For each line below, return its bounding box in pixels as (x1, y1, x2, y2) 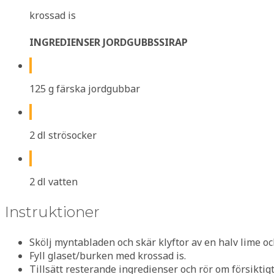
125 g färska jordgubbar (29, 81, 140, 95)
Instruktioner (5, 202, 100, 221)
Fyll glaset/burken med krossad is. (29, 248, 186, 262)
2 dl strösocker (29, 128, 97, 142)
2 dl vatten (29, 174, 78, 188)
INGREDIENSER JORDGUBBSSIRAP (29, 35, 188, 49)
